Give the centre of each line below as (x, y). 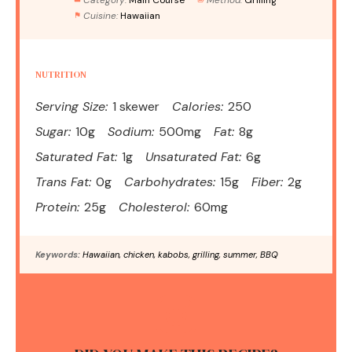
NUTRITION (61, 74)
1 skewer (136, 106)
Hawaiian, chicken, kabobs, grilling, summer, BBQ (179, 254)
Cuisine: (100, 15)
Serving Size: (71, 106)
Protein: (57, 207)
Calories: (198, 106)
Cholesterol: (154, 207)
